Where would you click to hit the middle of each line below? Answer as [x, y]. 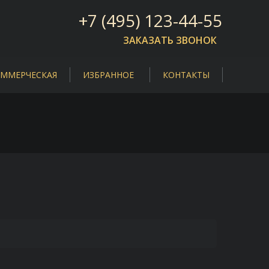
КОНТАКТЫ [186, 75]
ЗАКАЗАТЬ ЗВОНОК [170, 40]
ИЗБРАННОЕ [108, 75]
